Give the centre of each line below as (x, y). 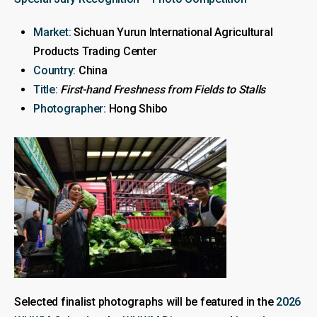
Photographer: (70, 108)
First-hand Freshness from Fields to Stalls (163, 89)
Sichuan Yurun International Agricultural (172, 32)
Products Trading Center (95, 51)
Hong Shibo (137, 108)
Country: (55, 70)
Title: (46, 89)
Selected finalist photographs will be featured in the (145, 301)
